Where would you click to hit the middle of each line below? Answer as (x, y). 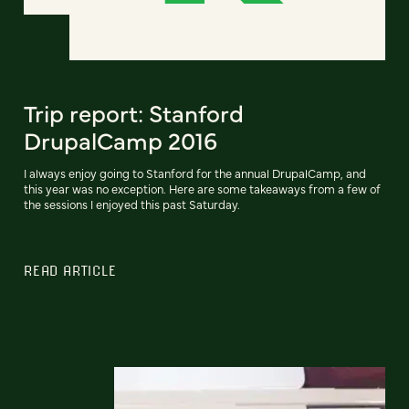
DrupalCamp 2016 (121, 139)
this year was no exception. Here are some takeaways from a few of (202, 188)
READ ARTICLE (70, 270)
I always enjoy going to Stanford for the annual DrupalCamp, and (195, 173)
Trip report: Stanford (134, 112)
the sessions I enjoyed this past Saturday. (132, 204)
